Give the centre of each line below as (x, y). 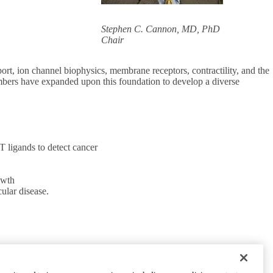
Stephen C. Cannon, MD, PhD (160, 29)
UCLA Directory (101, 266)
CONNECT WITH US (114, 255)
